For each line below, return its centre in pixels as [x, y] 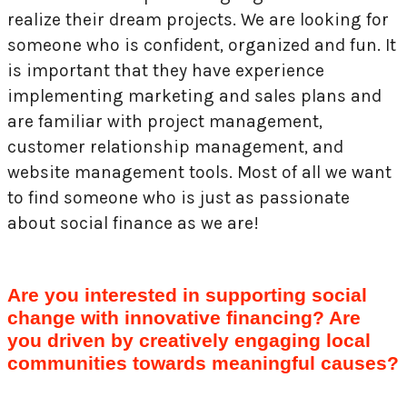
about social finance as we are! [133, 223]
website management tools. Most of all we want [199, 173]
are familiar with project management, [165, 122]
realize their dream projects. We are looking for [198, 20]
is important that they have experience [166, 71]
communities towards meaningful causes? [203, 362]
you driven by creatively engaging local [189, 340]
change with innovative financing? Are [184, 317]
